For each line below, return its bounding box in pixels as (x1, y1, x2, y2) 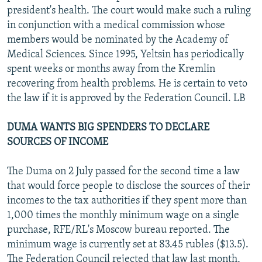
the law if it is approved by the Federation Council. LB (7, 92, 245, 104)
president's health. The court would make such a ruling (7, 5, 251, 16)
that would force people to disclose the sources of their (7, 180, 250, 192)
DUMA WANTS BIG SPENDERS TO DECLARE (7, 122, 209, 133)
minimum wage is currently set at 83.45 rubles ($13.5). (7, 239, 249, 250)
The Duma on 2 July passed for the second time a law (7, 166, 240, 177)
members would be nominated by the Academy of (7, 34, 229, 46)
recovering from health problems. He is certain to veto (7, 78, 247, 89)
